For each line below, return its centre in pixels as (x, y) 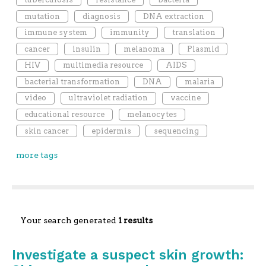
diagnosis (101, 16)
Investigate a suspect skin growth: (127, 254)
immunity (129, 33)
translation (194, 33)
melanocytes (152, 115)
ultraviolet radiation (108, 98)
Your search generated (69, 220)
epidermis (111, 131)
